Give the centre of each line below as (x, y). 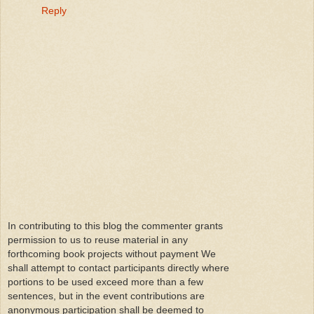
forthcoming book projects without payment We (112, 254)
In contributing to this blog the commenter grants (115, 226)
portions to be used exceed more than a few (105, 282)
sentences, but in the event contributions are (106, 296)
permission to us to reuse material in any (98, 240)
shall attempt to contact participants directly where (118, 268)
